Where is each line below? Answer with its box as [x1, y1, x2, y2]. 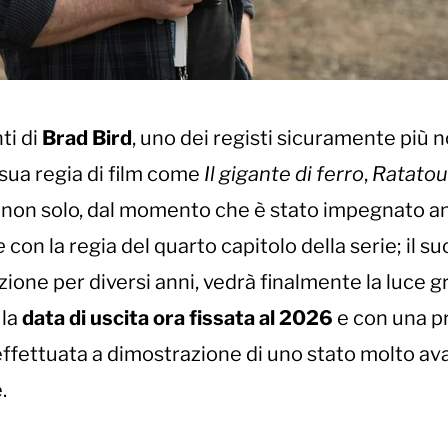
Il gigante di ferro [204, 162, 364, 187]
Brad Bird [42, 126, 132, 151]
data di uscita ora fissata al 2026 [22, 306, 333, 331]
